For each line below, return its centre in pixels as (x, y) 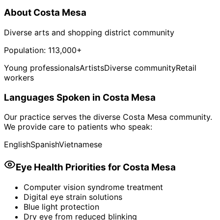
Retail (186, 68)
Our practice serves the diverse (63, 117)
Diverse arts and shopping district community (89, 32)
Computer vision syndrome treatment (93, 187)
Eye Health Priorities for (69, 167)
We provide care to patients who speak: (78, 127)
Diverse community (140, 68)
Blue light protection (61, 206)
